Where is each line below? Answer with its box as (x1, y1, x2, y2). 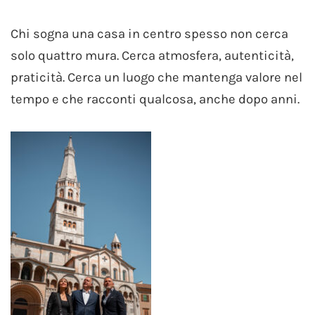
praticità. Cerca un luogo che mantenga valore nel (11, 70, 302, 86)
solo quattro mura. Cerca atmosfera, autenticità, (11, 48, 294, 64)
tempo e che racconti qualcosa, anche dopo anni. (11, 91, 300, 108)
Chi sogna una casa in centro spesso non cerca (11, 26, 288, 42)
